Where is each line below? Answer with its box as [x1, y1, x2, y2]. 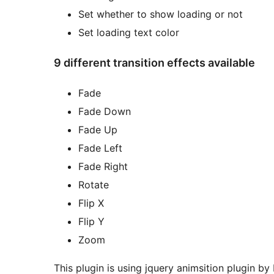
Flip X [78, 196, 104, 209]
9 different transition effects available [54, 56, 255, 70]
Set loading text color [78, 26, 179, 39]
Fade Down [78, 105, 131, 117]
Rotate [78, 178, 109, 191]
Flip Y [78, 215, 105, 228]
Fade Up [78, 123, 117, 136]
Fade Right [78, 160, 128, 172]
